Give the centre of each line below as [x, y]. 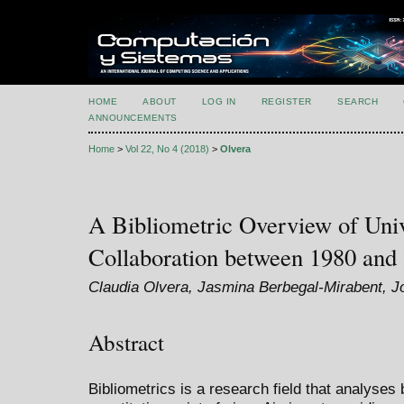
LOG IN [219, 101]
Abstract [126, 342]
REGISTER [286, 101]
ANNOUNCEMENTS [133, 118]
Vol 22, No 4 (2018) [167, 149]
